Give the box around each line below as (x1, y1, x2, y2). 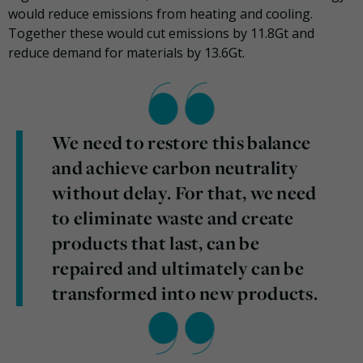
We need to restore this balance (52, 130, 311, 155)
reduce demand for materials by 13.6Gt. (8, 43, 245, 62)
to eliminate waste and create (52, 205, 294, 230)
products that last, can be (52, 230, 259, 255)
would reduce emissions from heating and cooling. (8, 4, 313, 23)
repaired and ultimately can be (52, 255, 304, 280)
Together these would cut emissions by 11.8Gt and (8, 23, 314, 42)
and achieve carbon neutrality (52, 155, 299, 180)
